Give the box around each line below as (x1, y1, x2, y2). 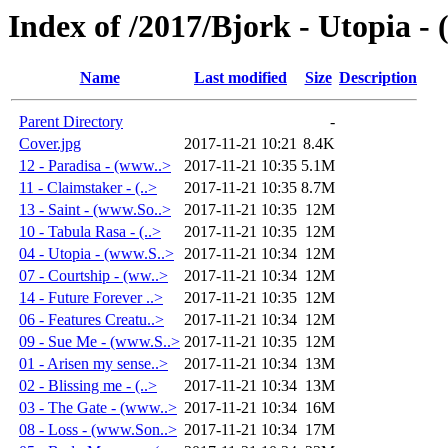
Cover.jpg (19, 135, 81, 153)
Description (339, 69, 417, 87)
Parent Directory (19, 113, 123, 131)
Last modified (194, 69, 287, 87)
